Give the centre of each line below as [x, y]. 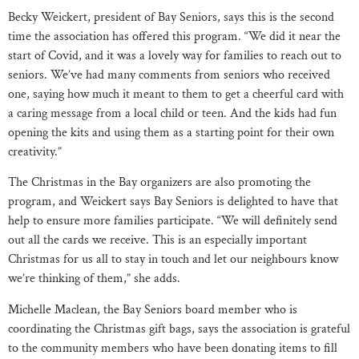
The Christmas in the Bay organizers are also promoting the [159, 183]
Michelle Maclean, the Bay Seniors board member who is [153, 309]
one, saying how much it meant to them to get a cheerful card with [176, 94]
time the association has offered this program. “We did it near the [174, 36]
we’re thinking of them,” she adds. [94, 279]
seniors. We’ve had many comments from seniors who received [169, 75]
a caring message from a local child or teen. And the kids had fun [172, 113]
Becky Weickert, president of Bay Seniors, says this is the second [171, 17]
